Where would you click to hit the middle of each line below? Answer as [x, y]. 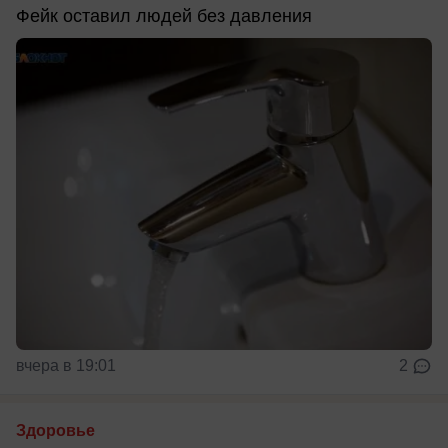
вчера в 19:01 [66, 366]
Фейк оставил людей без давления [164, 16]
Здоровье [55, 431]
